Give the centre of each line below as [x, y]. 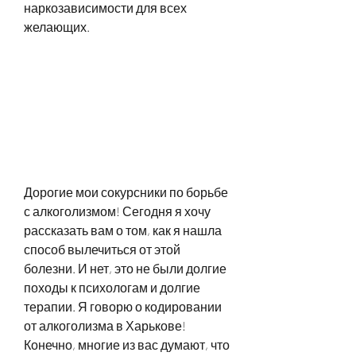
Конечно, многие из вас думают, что [127, 344]
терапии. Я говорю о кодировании [123, 306]
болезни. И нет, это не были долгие [125, 268]
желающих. [57, 27]
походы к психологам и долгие [112, 287]
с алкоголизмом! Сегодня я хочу [117, 211]
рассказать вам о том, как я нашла [123, 230]
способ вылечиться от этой [102, 249]
